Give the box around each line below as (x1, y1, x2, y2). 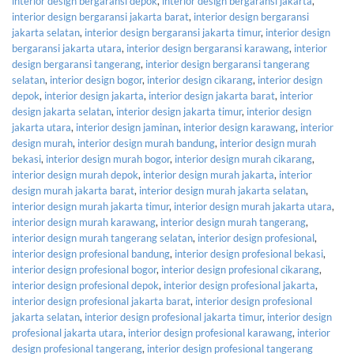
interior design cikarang (147, 73, 253, 86)
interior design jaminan (76, 120, 179, 134)
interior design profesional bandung (12, 247, 170, 260)
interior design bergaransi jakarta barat (12, 9, 189, 23)
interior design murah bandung (77, 136, 215, 149)
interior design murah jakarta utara (174, 199, 332, 213)
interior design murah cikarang (175, 152, 312, 165)
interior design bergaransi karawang (126, 41, 289, 55)
